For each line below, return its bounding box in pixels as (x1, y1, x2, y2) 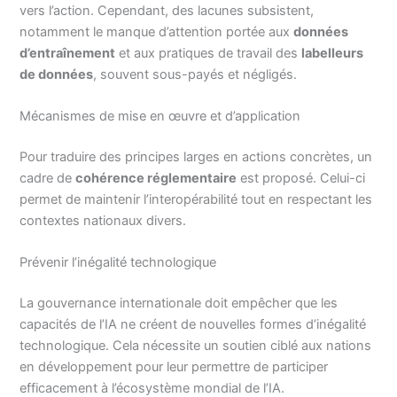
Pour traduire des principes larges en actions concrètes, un (19, 148, 373, 165)
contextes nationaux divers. (19, 212, 187, 229)
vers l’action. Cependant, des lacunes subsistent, (19, 2, 315, 19)
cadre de (19, 169, 76, 186)
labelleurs (301, 44, 364, 61)
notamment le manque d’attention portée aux (19, 23, 294, 40)
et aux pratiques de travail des (115, 44, 302, 61)
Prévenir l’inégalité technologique (19, 254, 217, 271)
